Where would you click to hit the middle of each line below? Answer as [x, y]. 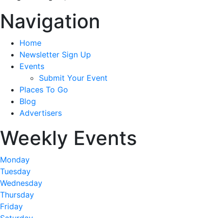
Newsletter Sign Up [55, 54]
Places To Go [44, 90]
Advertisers [41, 113]
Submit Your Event [73, 78]
